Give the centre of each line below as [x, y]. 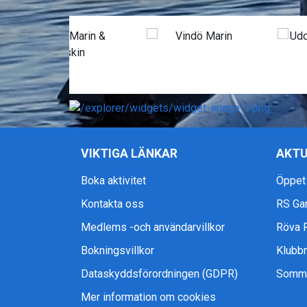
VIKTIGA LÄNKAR [129, 153]
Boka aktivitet [113, 180]
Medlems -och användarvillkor [153, 227]
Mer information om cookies [148, 297]
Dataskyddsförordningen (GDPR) [159, 273]
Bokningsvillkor [118, 250]
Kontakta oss [112, 204]
